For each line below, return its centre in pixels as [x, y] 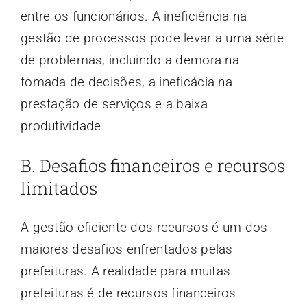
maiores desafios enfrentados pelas [126, 249]
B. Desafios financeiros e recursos [152, 165]
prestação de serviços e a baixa [114, 103]
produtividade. [62, 125]
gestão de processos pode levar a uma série [152, 38]
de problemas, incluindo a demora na [130, 60]
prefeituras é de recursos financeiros [128, 293]
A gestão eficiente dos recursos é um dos [144, 227]
